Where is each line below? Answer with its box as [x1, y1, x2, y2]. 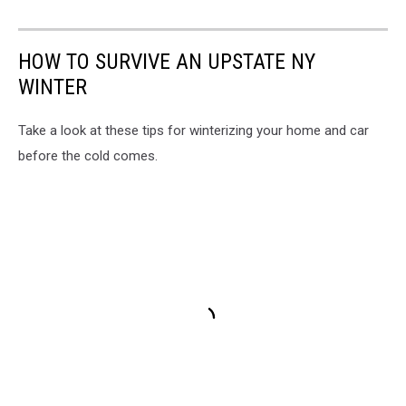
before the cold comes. [18, 148, 158, 165]
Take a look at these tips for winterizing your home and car [18, 122, 369, 140]
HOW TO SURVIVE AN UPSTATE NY [18, 49, 315, 75]
